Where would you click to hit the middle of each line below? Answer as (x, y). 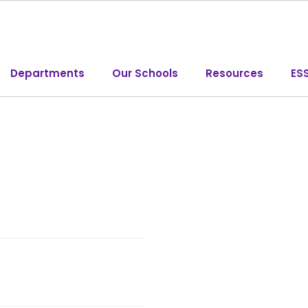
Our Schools (145, 73)
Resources (234, 73)
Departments (47, 73)
